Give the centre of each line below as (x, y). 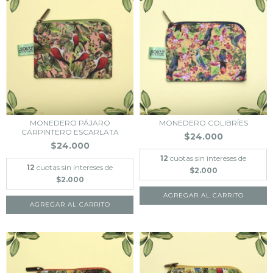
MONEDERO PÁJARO (70, 123)
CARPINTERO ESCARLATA (70, 132)
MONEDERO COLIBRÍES (203, 123)
